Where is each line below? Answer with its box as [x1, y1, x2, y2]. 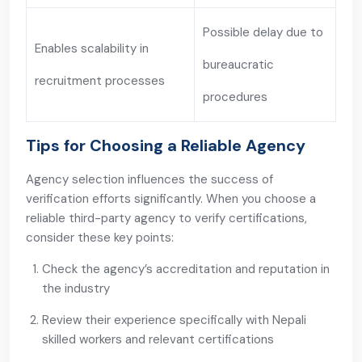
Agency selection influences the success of [26, 171, 273, 187]
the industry [42, 280, 110, 297]
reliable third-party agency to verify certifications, [26, 210, 307, 226]
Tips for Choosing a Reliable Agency [26, 135, 305, 156]
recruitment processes [35, 73, 165, 89]
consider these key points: [26, 229, 174, 246]
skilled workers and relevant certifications [42, 331, 274, 347]
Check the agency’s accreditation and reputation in [42, 261, 330, 277]
